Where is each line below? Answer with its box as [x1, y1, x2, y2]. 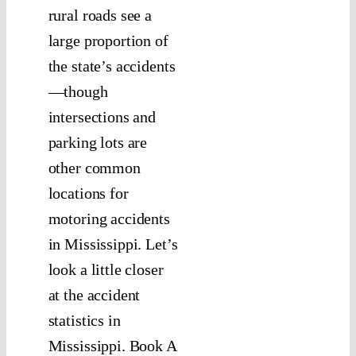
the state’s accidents [48, 57, 176, 75]
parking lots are [48, 133, 148, 152]
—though [48, 83, 108, 101]
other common [48, 159, 141, 177]
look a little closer [48, 261, 164, 279]
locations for [48, 184, 129, 203]
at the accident [48, 286, 141, 304]
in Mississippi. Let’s [48, 235, 178, 253]
